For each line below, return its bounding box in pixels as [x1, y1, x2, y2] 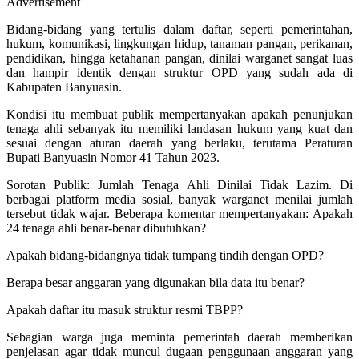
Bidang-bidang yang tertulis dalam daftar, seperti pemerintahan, [6, 22, 353, 36]
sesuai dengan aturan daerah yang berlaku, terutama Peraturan [6, 135, 353, 150]
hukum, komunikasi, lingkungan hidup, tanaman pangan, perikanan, [6, 36, 353, 50]
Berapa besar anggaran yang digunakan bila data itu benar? [6, 275, 305, 289]
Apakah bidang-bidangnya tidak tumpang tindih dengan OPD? [6, 248, 324, 262]
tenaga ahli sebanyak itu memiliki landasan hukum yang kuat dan [6, 121, 353, 135]
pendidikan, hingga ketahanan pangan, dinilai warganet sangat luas [6, 50, 353, 65]
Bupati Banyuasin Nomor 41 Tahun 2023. [6, 150, 220, 164]
